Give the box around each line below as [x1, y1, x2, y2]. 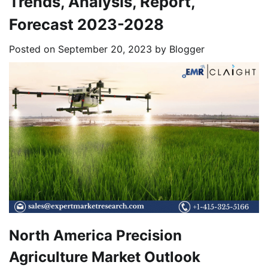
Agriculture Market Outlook [9, 248, 200, 266]
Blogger [169, 43, 205, 56]
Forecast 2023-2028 [9, 15, 164, 34]
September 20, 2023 [58, 43, 152, 56]
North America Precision [9, 226, 182, 244]
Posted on [9, 43, 58, 56]
